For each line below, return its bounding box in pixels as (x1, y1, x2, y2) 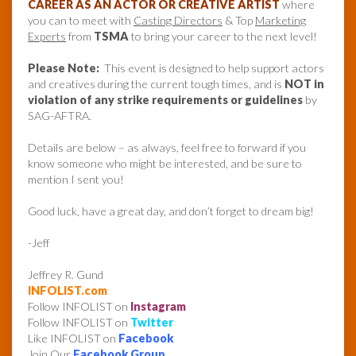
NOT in (284, 77, 324, 91)
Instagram (130, 300, 186, 314)
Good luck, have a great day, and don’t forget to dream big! (28, 204, 314, 219)
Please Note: (28, 61, 99, 75)
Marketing (255, 14, 306, 28)
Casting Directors (133, 14, 222, 28)
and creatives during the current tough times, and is (28, 77, 284, 91)
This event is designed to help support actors (99, 61, 324, 75)
